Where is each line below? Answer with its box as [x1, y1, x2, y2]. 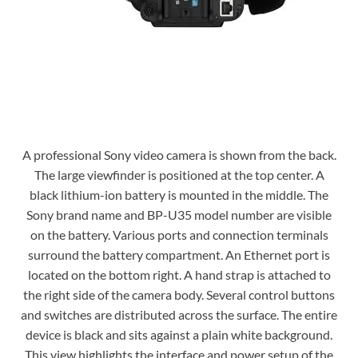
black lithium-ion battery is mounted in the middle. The [30, 187, 328, 203]
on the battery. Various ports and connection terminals [30, 227, 328, 243]
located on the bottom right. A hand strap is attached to [27, 267, 331, 283]
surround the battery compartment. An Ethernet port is [28, 247, 330, 263]
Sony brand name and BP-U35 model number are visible [26, 207, 332, 223]
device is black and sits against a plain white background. [26, 327, 332, 343]
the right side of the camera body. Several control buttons [23, 287, 335, 303]
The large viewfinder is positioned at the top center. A [34, 167, 324, 183]
